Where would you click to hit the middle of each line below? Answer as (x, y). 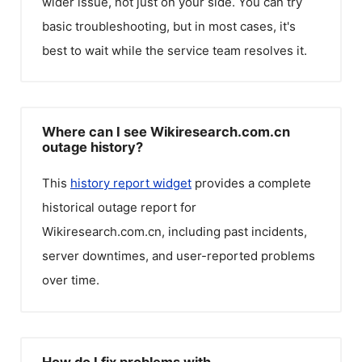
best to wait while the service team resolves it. (175, 50)
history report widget (131, 183)
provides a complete (251, 183)
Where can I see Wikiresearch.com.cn (166, 132)
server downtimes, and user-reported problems (179, 256)
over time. (71, 280)
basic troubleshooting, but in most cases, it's (169, 26)
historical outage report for (119, 207)
